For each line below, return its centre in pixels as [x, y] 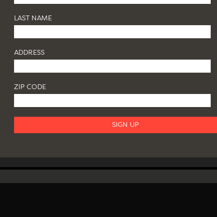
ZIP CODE [30, 87]
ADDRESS [29, 53]
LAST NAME [33, 18]
